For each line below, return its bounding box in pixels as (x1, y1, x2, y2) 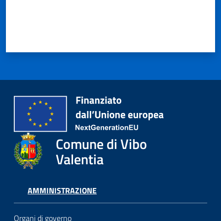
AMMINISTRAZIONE (28, 184, 97, 197)
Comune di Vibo (55, 133, 147, 154)
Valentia (55, 148, 104, 170)
